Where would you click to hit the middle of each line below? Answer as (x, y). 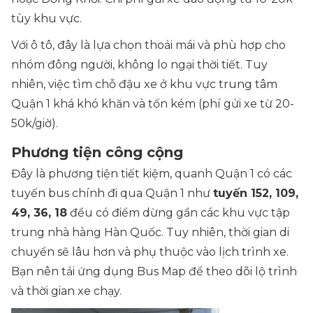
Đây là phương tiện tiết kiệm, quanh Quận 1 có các (152, 174)
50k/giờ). (37, 123)
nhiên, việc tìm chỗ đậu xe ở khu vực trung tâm (144, 84)
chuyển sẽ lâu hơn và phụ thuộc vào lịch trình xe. (150, 252)
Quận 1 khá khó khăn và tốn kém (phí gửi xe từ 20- (153, 104)
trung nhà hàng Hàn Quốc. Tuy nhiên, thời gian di (150, 232)
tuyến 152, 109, (256, 193)
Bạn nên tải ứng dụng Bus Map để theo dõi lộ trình (154, 271)
